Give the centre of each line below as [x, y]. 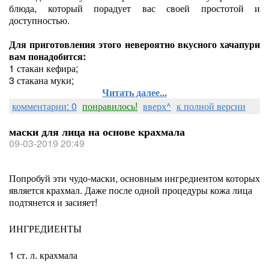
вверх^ [157, 106]
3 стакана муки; [41, 80]
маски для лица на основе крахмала [97, 131]
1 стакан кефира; [44, 68]
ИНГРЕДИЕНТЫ [45, 228]
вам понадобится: [47, 56]
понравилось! [110, 106]
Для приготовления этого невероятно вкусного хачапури [134, 44]
